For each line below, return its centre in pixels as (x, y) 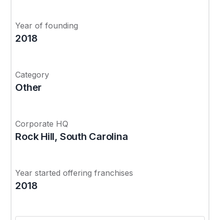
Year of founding (47, 25)
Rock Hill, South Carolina (72, 136)
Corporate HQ (42, 124)
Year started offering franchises (74, 173)
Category (32, 74)
